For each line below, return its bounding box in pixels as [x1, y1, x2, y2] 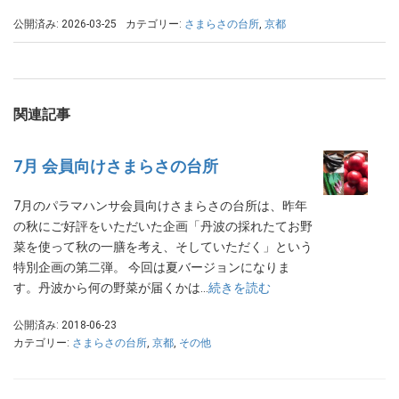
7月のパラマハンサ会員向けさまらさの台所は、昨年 [13, 199, 307, 214]
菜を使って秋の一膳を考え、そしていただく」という [13, 240, 313, 255]
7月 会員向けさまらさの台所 [13, 157, 218, 176]
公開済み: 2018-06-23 [13, 319, 117, 332]
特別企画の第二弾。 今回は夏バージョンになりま [13, 260, 290, 275]
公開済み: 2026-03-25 [13, 18, 117, 31]
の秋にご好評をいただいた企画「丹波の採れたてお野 [13, 219, 313, 234]
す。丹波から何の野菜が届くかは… [13, 281, 208, 296]
